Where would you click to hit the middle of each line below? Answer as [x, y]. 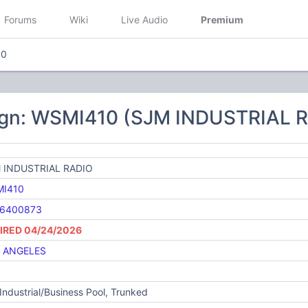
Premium [222, 19]
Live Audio [144, 19]
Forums [20, 19]
